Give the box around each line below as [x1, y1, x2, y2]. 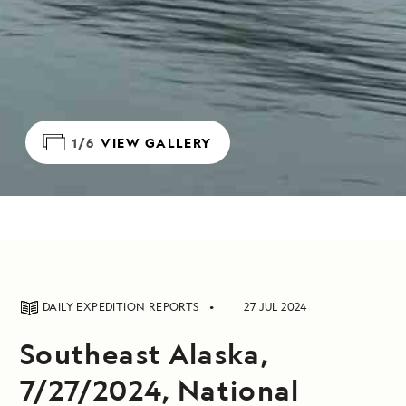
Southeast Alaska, [20, 335, 270, 372]
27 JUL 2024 [244, 299, 307, 314]
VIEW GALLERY [101, 133, 212, 151]
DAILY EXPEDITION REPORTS [43, 299, 202, 314]
